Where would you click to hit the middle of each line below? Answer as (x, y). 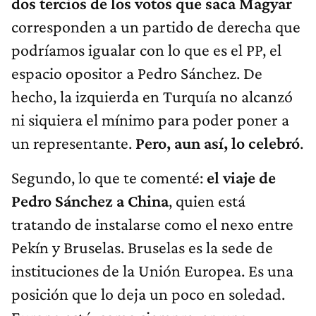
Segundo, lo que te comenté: (109, 177)
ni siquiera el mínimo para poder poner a (150, 119)
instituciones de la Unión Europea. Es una (152, 270)
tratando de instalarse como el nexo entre (152, 224)
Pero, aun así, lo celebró (218, 142)
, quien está (207, 200)
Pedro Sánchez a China (90, 200)
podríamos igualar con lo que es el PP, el (146, 49)
